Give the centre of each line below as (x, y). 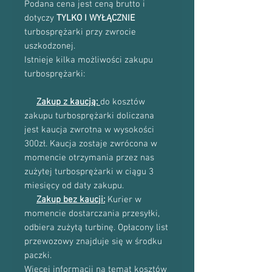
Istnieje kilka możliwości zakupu (89, 60)
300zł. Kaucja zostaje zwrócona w (91, 144)
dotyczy (40, 18)
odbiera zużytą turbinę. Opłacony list (96, 228)
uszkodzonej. (50, 46)
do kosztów (123, 102)
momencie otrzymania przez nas (89, 158)
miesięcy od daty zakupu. (74, 186)
